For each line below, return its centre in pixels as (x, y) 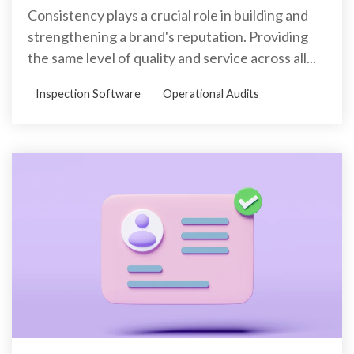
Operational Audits (211, 93)
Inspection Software (88, 93)
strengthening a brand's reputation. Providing (168, 36)
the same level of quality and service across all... (172, 57)
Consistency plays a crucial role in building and (168, 15)
